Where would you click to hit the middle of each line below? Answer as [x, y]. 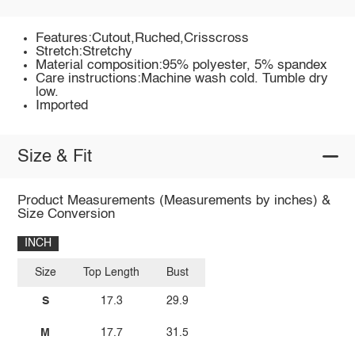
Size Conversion [66, 214]
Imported [62, 105]
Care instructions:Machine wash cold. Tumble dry [182, 78]
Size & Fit [54, 157]
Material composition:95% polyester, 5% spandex [182, 65]
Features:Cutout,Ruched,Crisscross [143, 38]
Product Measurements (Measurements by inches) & [174, 200]
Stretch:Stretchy [84, 52]
